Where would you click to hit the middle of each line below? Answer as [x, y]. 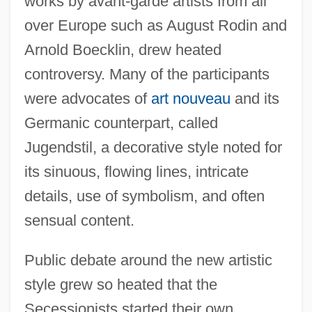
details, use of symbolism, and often [144, 196]
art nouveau [190, 99]
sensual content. [79, 221]
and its [255, 99]
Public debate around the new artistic [148, 260]
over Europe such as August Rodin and [155, 26]
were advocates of [87, 99]
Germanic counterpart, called [121, 123]
